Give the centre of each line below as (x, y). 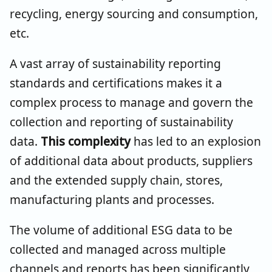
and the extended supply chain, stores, (116, 180)
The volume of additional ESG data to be (121, 229)
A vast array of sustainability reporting (115, 63)
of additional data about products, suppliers (131, 160)
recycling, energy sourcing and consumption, (134, 13)
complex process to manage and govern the (131, 102)
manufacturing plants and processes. (112, 199)
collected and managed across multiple (118, 249)
